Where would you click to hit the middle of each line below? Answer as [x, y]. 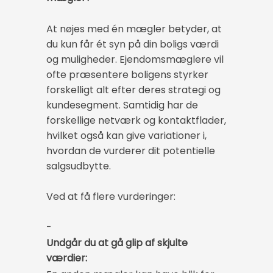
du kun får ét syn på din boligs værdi [133, 44]
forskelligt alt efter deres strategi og [133, 90]
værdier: [67, 258]
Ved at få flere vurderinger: [111, 197]
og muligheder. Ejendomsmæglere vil [135, 60]
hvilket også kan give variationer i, [126, 136]
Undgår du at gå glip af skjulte [117, 243]
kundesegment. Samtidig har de [122, 105]
